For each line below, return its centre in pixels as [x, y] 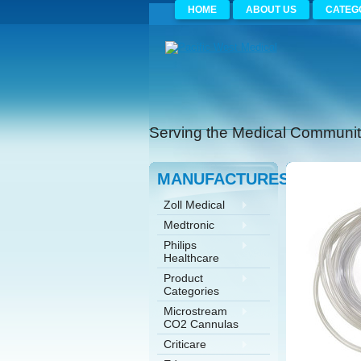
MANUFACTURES [223, 179]
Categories [191, 291]
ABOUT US [271, 10]
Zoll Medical [194, 205]
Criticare [185, 344]
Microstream [195, 311]
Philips [180, 245]
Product [183, 278]
